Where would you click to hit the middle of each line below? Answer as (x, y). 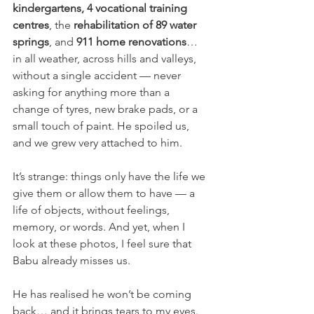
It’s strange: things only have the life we (110, 176)
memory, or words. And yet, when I (100, 226)
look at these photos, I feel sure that (103, 243)
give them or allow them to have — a (105, 193)
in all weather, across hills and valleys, (106, 58)
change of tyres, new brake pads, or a (107, 109)
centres (31, 25)
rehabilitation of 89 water (136, 25)
